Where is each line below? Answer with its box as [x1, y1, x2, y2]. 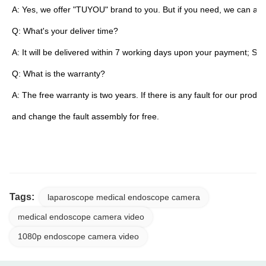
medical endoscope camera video [18, 211, 144, 221]
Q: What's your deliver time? [12, 26, 118, 36]
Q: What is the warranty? [12, 68, 105, 78]
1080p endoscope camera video [18, 231, 139, 241]
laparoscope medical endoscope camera [47, 192, 200, 202]
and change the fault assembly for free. [12, 111, 159, 121]
